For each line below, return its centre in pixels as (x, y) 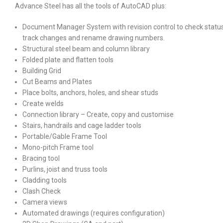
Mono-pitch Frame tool (58, 147)
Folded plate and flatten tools (68, 59)
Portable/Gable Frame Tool (65, 136)
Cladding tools (45, 180)
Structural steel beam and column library (86, 49)
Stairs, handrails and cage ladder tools (82, 125)
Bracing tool (41, 158)
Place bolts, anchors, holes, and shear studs (90, 92)
